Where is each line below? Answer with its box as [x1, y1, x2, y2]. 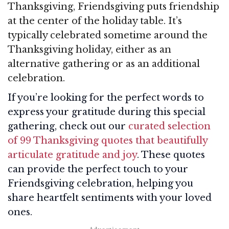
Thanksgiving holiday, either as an [8, 43, 171, 55]
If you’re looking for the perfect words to [8, 91, 204, 103]
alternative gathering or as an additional [8, 58, 200, 70]
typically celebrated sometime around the [8, 29, 208, 41]
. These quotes [137, 149, 205, 161]
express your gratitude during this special [8, 106, 205, 118]
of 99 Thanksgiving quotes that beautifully [8, 134, 208, 146]
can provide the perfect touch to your [8, 163, 188, 175]
